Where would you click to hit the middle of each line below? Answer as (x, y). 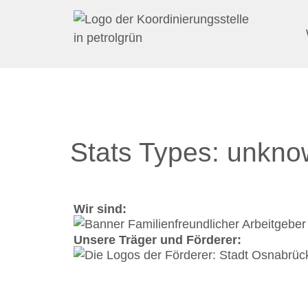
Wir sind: (100, 209)
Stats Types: (148, 152)
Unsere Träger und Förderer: (157, 240)
